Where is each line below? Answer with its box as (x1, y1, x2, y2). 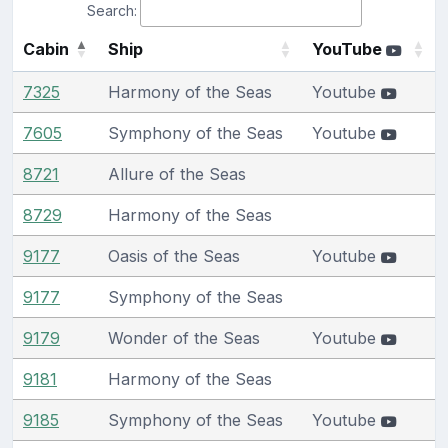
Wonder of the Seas (108, 327, 260, 348)
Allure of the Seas (108, 163, 246, 184)
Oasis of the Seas (108, 245, 240, 266)
